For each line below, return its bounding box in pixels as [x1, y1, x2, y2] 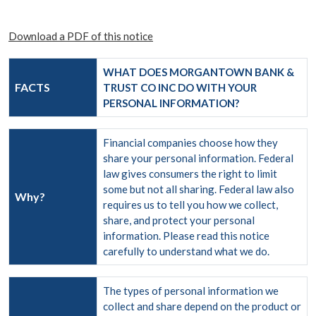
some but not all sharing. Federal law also [103, 183, 294, 195]
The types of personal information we [103, 284, 279, 297]
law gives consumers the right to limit [103, 167, 277, 180]
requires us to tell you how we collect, [103, 198, 278, 211]
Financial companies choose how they [103, 136, 278, 149]
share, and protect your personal [103, 214, 255, 226]
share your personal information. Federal [103, 152, 293, 164]
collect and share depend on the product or [103, 300, 301, 312]
